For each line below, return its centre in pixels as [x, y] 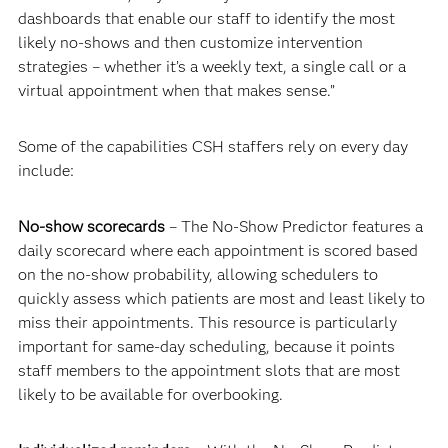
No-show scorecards [91, 227]
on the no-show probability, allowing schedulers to [197, 275]
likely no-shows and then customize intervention [190, 43]
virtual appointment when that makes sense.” [176, 91]
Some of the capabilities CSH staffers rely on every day [212, 147]
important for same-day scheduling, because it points [206, 347]
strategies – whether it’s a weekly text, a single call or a [211, 67]
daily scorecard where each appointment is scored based [217, 251]
